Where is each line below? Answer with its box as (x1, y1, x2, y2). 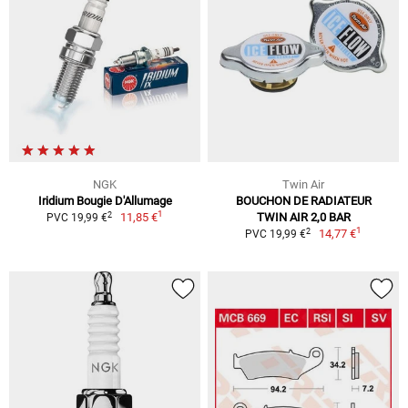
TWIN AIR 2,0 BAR (256, 210, 351, 225)
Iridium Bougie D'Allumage (37, 194, 172, 209)
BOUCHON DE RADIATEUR (235, 194, 372, 209)
